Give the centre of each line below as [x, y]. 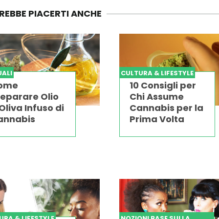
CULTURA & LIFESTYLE [157, 73]
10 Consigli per [163, 86]
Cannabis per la [166, 108]
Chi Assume [156, 97]
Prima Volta [157, 119]
